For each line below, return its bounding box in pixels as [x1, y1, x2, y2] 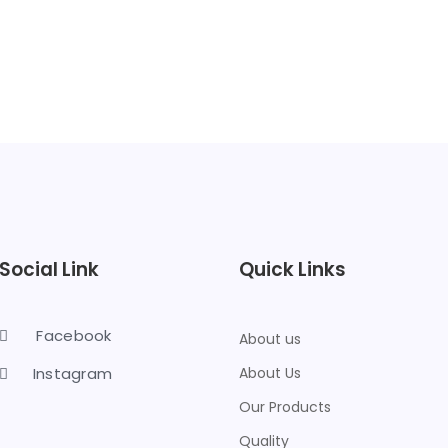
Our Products [239, 396, 331, 417]
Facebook [36, 324, 112, 346]
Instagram [28, 362, 113, 384]
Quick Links [239, 255, 346, 283]
